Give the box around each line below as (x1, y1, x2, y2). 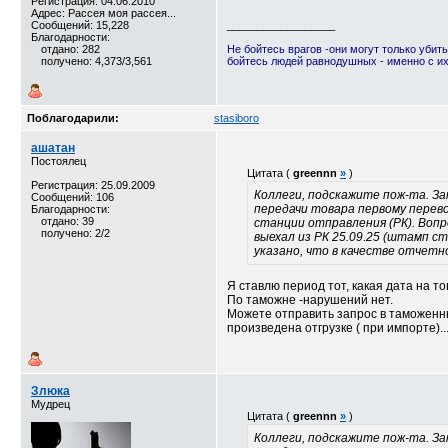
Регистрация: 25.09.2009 (31, 179, 155, 191)
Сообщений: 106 (31, 191, 114, 203)
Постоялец (31, 155, 86, 167)
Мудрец (31, 398, 70, 410)
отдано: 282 (41, 43, 100, 55)
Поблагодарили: (27, 112, 119, 124)
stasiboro (214, 112, 259, 124)
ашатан (31, 141, 75, 155)
